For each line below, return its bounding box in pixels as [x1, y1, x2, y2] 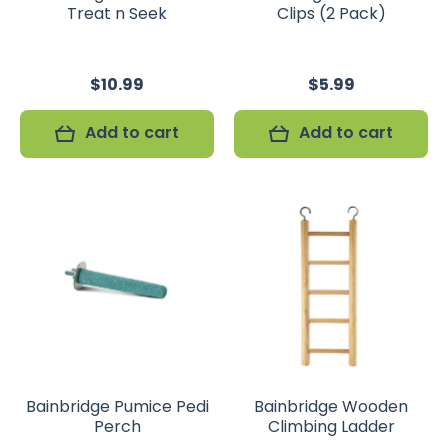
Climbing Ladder [267, 415, 395, 438]
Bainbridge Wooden [254, 395, 408, 418]
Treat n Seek [67, 2, 167, 25]
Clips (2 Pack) [276, 2, 386, 25]
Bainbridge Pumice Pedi [25, 395, 209, 418]
